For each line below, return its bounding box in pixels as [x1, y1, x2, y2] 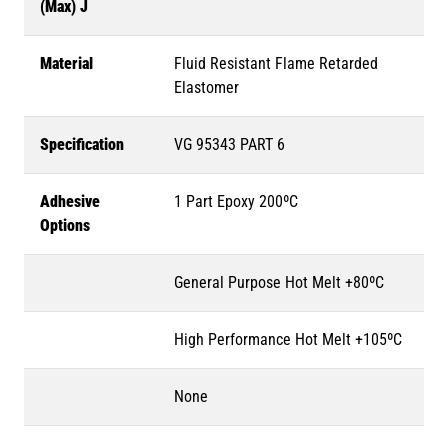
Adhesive [40, 192, 100, 211]
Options [40, 216, 90, 235]
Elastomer [174, 78, 239, 97]
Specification [40, 135, 124, 154]
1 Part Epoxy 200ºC [174, 192, 298, 211]
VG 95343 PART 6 [174, 135, 285, 154]
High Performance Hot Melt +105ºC [174, 330, 402, 349]
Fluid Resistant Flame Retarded [174, 54, 378, 73]
